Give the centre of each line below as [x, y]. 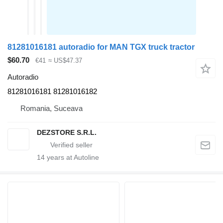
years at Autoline [72, 158]
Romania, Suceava [52, 109]
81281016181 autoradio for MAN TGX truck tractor [101, 47]
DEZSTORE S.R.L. [67, 133]
